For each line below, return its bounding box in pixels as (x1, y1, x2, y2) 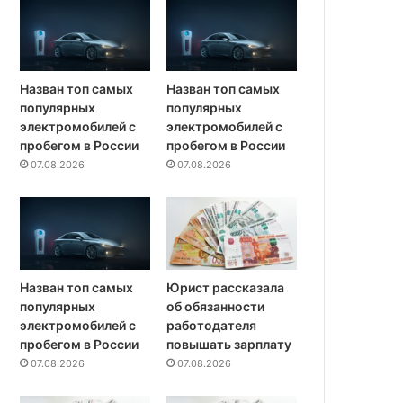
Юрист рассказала (166, 280, 285, 296)
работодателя (166, 318, 257, 334)
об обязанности (166, 299, 265, 315)
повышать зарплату (166, 336, 292, 353)
